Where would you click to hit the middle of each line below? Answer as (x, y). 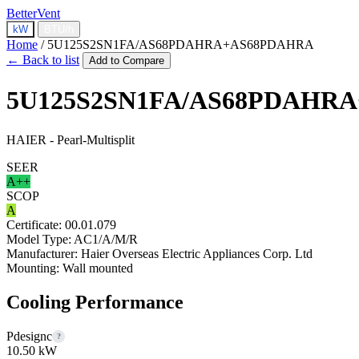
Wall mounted (98, 268)
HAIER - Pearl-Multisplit (71, 139)
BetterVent (33, 13)
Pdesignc (29, 336)
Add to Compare (127, 61)
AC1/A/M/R (106, 239)
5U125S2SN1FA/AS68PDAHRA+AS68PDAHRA (181, 44)
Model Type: (39, 239)
